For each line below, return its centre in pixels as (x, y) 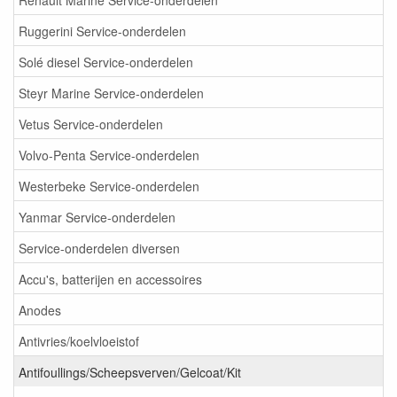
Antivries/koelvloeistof (79, 341)
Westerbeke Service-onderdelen (109, 186)
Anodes (40, 310)
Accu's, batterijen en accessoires (110, 279)
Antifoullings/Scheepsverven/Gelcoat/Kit (130, 372)
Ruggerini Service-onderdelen (102, 31)
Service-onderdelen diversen (99, 248)
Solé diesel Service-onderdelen (106, 62)
